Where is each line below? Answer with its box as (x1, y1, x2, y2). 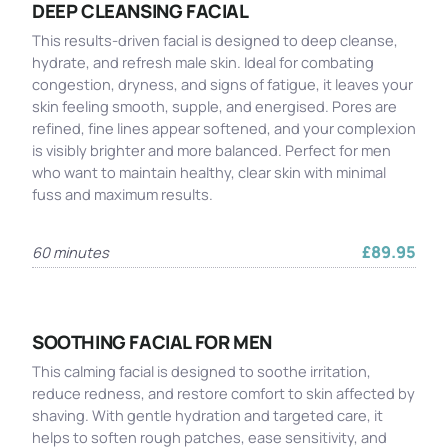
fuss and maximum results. (32, 184, 213, 204)
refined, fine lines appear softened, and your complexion (32, 118, 416, 138)
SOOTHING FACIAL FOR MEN (32, 329, 272, 355)
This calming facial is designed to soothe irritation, (32, 361, 371, 381)
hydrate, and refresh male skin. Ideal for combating (32, 52, 374, 72)
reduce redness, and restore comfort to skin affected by (32, 383, 415, 403)
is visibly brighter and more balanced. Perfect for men (32, 140, 391, 160)
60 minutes (32, 242, 109, 262)
